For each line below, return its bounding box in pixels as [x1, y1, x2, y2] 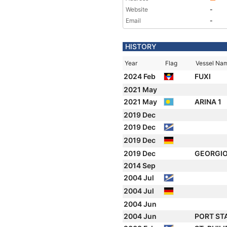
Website [126, 6, 148, 13]
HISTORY [125, 42, 157, 51]
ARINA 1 [195, 97, 223, 106]
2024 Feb [124, 72, 157, 81]
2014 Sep [124, 161, 157, 170]
